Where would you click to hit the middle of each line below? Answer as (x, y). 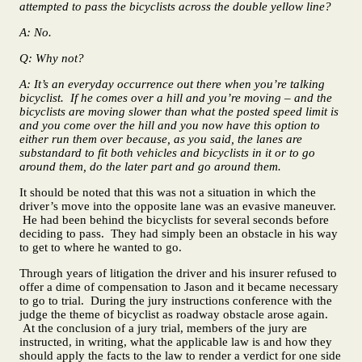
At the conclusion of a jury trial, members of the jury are (163, 328)
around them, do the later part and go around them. (150, 166)
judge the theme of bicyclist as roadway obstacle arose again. (174, 314)
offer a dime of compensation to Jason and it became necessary (179, 286)
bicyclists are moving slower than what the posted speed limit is (179, 112)
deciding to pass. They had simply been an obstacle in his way (179, 233)
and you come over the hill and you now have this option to (170, 125)
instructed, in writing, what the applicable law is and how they (176, 341)
